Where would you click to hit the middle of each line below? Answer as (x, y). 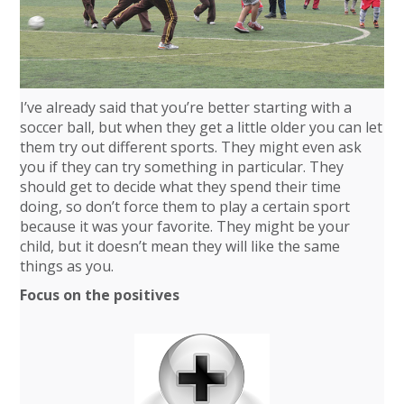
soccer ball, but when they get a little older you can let (202, 127)
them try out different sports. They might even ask (191, 147)
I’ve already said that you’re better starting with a (186, 107)
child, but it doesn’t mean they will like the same (180, 246)
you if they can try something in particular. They (182, 166)
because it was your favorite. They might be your (185, 226)
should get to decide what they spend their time (181, 186)
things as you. (67, 266)
